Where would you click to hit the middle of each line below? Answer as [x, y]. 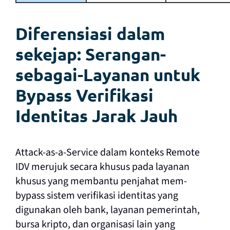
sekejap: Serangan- [90, 54]
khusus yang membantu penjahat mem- [101, 181]
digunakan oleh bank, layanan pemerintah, [107, 210]
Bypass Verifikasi [84, 95]
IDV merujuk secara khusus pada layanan [102, 167]
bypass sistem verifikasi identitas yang [97, 195]
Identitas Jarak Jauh [96, 116]
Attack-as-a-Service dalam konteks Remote [107, 152]
